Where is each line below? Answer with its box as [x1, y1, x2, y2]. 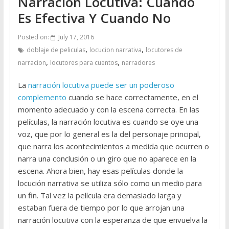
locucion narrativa [89, 45, 142, 54]
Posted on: [17, 32, 51, 41]
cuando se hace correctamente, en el [66, 91, 198, 102]
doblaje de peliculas [26, 45, 85, 54]
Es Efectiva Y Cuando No [17, 8, 171, 27]
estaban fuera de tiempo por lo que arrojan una [17, 202, 185, 213]
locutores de [145, 45, 182, 54]
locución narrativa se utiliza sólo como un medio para [17, 177, 202, 188]
